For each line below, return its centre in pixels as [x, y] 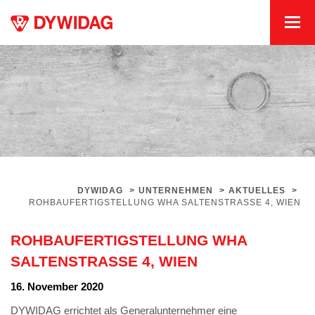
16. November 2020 [57, 287]
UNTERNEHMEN [176, 191]
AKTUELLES [257, 191]
